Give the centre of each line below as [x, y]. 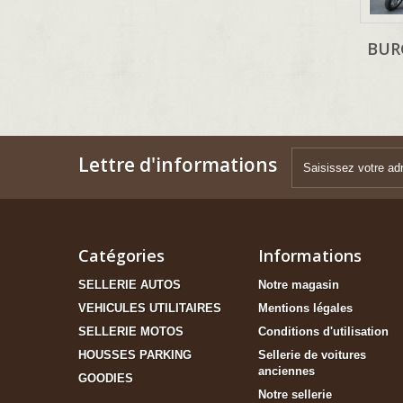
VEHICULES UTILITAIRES [150, 309]
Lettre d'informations [178, 165]
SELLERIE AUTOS [130, 285]
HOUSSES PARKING [135, 355]
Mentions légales [305, 309]
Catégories [121, 256]
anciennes [287, 372]
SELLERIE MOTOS [131, 332]
